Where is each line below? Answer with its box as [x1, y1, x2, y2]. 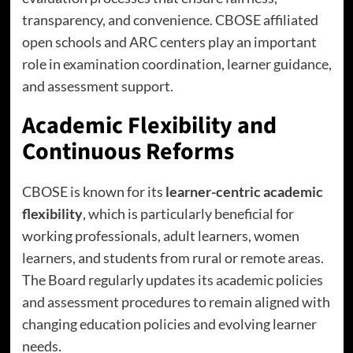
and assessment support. [21, 77, 173, 95]
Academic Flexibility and [21, 109, 277, 143]
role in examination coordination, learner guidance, [21, 55, 332, 72]
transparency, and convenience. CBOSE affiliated [21, 11, 318, 28]
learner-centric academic [165, 183, 323, 200]
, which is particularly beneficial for [82, 205, 294, 222]
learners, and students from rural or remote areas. [21, 249, 324, 266]
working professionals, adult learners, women [21, 227, 299, 244]
